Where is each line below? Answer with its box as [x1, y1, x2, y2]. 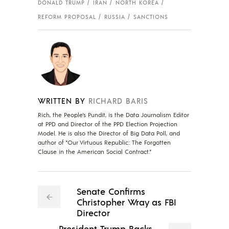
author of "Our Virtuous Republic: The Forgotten [38, 138, 171, 146]
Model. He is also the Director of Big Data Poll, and [38, 129, 180, 137]
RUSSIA [104, 13, 125, 20]
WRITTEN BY [38, 95, 85, 105]
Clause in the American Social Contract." [38, 147, 151, 155]
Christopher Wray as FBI [77, 195, 176, 208]
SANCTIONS [133, 13, 168, 20]
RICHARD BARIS [88, 95, 148, 105]
